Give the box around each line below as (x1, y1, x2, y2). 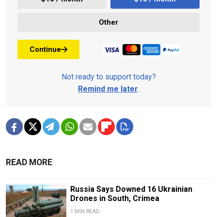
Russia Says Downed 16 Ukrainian (70, 185, 192, 194)
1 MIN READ (70, 208, 100, 215)
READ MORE (6, 157, 52, 168)
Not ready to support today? (61, 72, 156, 82)
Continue (30, 45, 61, 54)
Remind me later (77, 84, 138, 94)
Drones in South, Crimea (70, 194, 159, 203)
